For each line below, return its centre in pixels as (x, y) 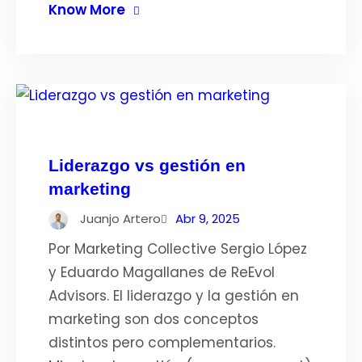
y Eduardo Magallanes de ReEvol (162, 272)
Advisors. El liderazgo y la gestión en (174, 296)
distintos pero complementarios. (162, 343)
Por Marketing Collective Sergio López (178, 249)
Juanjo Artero (120, 219)
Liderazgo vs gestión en (147, 165)
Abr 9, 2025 (208, 219)
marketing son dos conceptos (154, 319)
